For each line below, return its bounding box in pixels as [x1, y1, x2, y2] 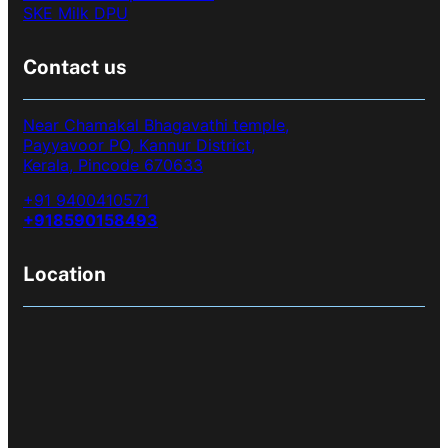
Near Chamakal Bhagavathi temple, [23, 114, 289, 135]
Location [23, 261, 106, 286]
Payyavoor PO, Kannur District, [23, 134, 255, 155]
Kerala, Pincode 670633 [23, 154, 203, 175]
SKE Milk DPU [23, 2, 128, 23]
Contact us [23, 54, 127, 79]
